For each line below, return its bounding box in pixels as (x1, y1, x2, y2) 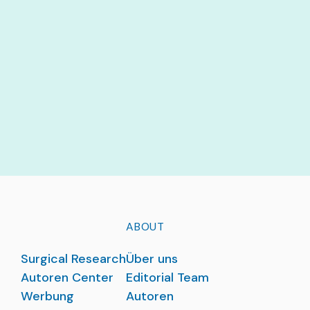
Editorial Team (126, 269, 209, 286)
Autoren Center (21, 269, 113, 286)
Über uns (126, 250, 178, 267)
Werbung (21, 288, 74, 304)
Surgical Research (21, 250, 126, 267)
